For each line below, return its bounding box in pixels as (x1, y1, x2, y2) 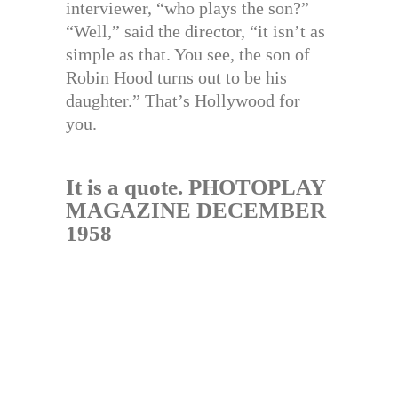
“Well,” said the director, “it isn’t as (66, 21, 325, 42)
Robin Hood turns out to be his (66, 68, 287, 88)
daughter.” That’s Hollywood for (66, 91, 300, 111)
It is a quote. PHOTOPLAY (66, 175, 325, 200)
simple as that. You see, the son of (66, 44, 310, 65)
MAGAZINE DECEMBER (66, 198, 326, 223)
